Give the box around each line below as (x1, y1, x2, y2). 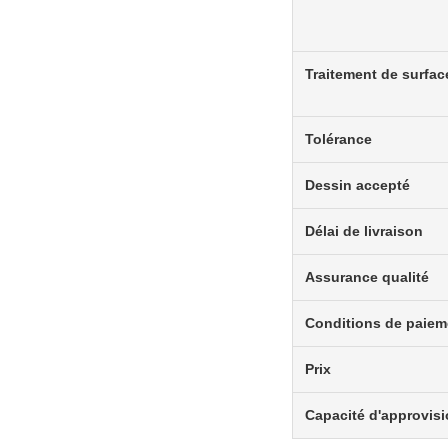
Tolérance (305, 131, 372, 147)
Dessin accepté (305, 177, 410, 193)
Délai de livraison (305, 223, 423, 239)
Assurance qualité (305, 269, 429, 285)
